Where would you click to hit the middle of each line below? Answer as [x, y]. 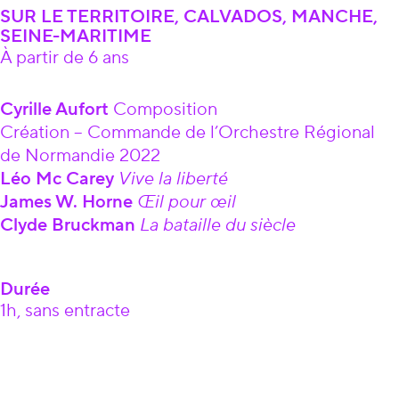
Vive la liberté [173, 179]
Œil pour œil [184, 202]
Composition [165, 110]
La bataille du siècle [220, 225]
